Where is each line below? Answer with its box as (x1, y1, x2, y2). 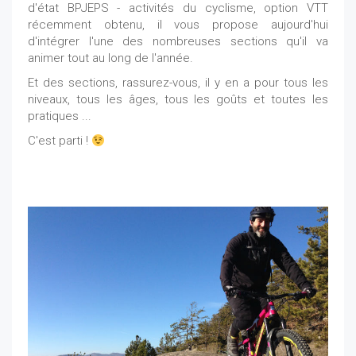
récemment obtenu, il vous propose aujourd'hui (28, 17, 328, 33)
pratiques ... (28, 109, 91, 124)
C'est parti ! (28, 133, 91, 149)
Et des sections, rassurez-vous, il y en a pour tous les (28, 75, 328, 91)
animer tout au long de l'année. (28, 51, 193, 66)
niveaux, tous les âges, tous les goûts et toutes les (28, 92, 328, 107)
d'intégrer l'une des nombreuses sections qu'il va (28, 34, 328, 49)
